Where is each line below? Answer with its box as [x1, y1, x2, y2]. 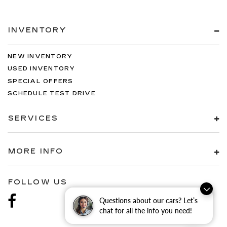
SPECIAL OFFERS [8, 78, 73, 85]
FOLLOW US [8, 177, 67, 186]
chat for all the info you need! [99, 206, 192, 215]
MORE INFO [8, 147, 63, 156]
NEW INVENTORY [8, 53, 73, 60]
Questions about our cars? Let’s [99, 196, 198, 205]
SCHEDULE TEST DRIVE [8, 90, 96, 97]
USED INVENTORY [8, 65, 75, 72]
